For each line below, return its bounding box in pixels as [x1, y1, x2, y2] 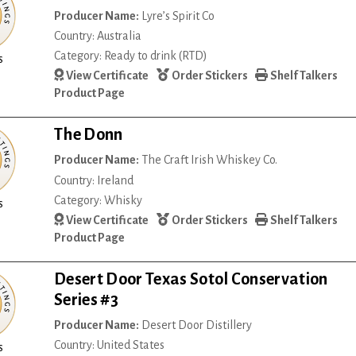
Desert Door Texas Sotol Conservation [54, 270, 328, 288]
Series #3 [54, 291, 119, 309]
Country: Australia [54, 29, 142, 42]
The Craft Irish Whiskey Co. [139, 153, 278, 167]
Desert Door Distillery [139, 319, 253, 332]
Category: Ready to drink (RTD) [54, 48, 208, 62]
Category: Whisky [54, 193, 143, 207]
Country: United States [54, 339, 165, 352]
